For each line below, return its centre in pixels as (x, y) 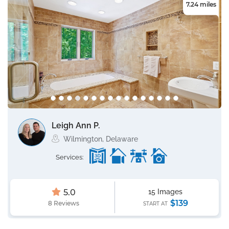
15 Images (166, 192)
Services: (70, 157)
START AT (156, 204)
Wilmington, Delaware (101, 139)
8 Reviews (63, 203)
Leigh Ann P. (76, 125)
